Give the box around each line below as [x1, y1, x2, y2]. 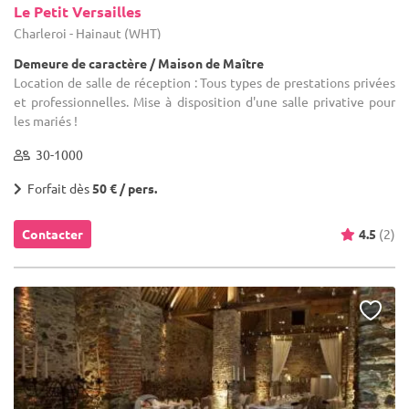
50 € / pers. [92, 179, 157, 196]
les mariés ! [14, 111, 78, 129]
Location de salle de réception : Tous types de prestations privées [14, 73, 395, 90]
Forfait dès [22, 179, 92, 196]
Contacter [22, 225, 83, 242]
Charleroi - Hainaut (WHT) [14, 24, 162, 41]
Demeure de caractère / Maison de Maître [14, 54, 264, 71]
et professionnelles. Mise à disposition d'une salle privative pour [14, 92, 395, 110]
